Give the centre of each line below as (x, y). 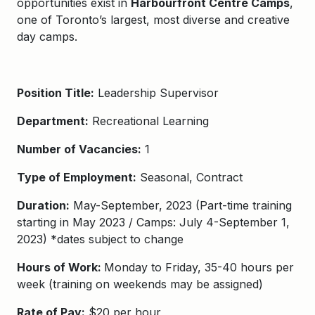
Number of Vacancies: (79, 149)
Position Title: (56, 93)
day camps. (49, 37)
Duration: (43, 205)
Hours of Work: (60, 267)
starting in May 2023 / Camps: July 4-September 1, (153, 222)
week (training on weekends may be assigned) (140, 284)
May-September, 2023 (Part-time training (181, 205)
